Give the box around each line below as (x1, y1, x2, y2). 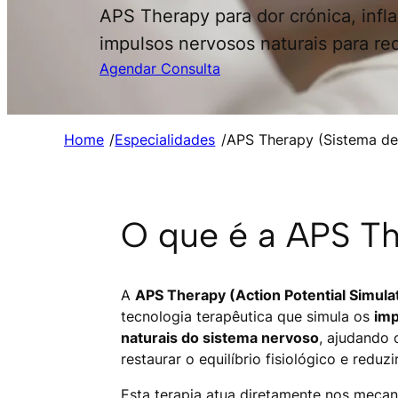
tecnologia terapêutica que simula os (121, 307, 374, 326)
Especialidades (115, 131, 216, 149)
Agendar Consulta (99, 60, 220, 78)
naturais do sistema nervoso (121, 329, 319, 347)
